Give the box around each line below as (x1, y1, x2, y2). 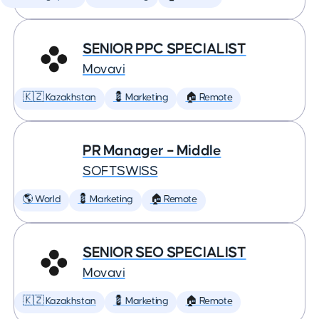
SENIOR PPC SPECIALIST (83, 41, 246, 56)
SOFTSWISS (83, 164, 158, 178)
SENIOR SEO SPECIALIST (83, 245, 246, 260)
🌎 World (23, 194, 61, 204)
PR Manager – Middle (83, 143, 221, 158)
